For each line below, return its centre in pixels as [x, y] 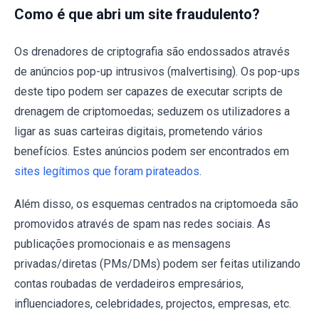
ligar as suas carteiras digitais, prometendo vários [138, 131]
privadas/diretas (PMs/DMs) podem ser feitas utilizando [157, 263]
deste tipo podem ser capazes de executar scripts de [148, 91]
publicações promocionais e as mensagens [122, 244]
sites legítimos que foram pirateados [107, 171]
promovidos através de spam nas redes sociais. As [142, 224]
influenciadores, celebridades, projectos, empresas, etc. [153, 303]
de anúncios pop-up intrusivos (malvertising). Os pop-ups [157, 71]
